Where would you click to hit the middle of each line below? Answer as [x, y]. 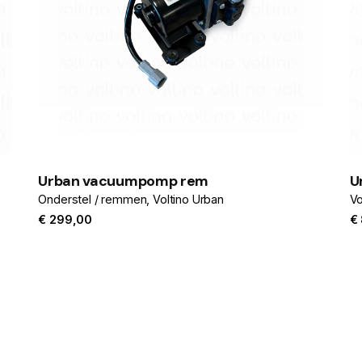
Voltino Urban [188, 200]
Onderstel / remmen [93, 200]
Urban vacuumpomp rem [123, 181]
